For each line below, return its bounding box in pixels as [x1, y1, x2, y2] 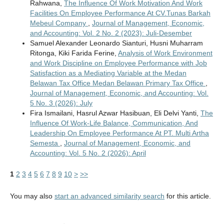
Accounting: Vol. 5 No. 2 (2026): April [29, 149, 146, 157]
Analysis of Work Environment [117, 49, 212, 57]
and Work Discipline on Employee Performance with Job [29, 59, 207, 67]
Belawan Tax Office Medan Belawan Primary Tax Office [29, 79, 205, 87]
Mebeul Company [29, 19, 88, 27]
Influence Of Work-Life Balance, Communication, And [29, 119, 198, 127]
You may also [9, 192, 54, 200]
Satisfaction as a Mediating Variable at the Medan [29, 69, 186, 77]
